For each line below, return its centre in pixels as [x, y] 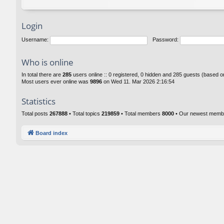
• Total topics [84, 113]
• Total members [141, 113]
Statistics [38, 101]
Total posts [35, 113]
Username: [35, 40]
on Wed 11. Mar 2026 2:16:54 [138, 81]
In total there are [42, 74]
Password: [165, 40]
